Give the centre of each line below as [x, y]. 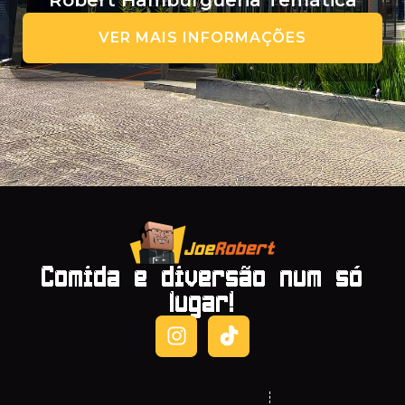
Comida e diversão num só [202, 277]
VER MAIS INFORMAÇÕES [202, 38]
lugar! [202, 302]
